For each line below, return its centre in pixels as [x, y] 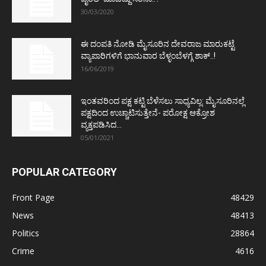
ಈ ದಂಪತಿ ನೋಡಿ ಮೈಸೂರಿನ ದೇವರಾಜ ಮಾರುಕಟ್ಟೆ [158, 44]
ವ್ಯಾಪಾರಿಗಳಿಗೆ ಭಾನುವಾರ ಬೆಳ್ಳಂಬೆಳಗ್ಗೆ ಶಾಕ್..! [148, 56]
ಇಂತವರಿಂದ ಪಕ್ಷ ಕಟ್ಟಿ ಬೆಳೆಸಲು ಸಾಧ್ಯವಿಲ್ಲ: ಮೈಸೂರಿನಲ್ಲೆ [163, 101]
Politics [26, 233]
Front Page [33, 197]
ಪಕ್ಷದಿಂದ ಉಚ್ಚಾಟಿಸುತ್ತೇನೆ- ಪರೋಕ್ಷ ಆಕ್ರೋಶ [148, 113]
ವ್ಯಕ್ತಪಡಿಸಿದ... [101, 124]
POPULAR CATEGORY [64, 172]
